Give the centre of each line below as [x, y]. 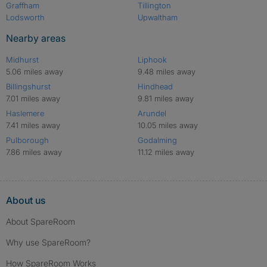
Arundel [152, 114]
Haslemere [25, 114]
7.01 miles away [33, 99]
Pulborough [27, 140]
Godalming [157, 140]
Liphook [152, 60]
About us [26, 201]
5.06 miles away [35, 72]
